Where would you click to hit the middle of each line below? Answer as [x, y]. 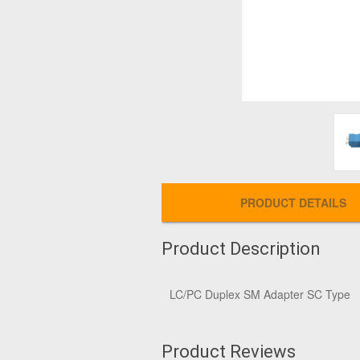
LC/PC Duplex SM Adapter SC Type [260, 294]
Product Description [241, 249]
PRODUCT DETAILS [293, 202]
